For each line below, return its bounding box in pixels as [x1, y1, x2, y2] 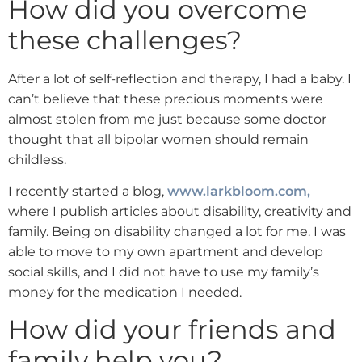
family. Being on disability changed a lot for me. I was [8, 224, 346, 240]
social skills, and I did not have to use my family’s [8, 264, 319, 280]
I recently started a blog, [8, 183, 167, 200]
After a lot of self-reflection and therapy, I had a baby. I [8, 70, 351, 86]
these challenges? [8, 23, 242, 56]
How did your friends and [8, 313, 336, 345]
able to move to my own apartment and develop [8, 244, 323, 260]
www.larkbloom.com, [167, 183, 310, 200]
